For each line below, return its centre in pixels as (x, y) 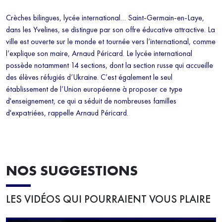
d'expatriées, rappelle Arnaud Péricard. (67, 113)
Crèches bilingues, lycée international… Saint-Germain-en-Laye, (105, 18)
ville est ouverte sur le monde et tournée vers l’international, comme (111, 42)
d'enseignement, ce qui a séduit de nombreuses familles (91, 101)
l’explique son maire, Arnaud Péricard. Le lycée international (99, 54)
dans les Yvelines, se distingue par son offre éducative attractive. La (111, 30)
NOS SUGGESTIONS (72, 171)
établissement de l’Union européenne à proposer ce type (94, 89)
